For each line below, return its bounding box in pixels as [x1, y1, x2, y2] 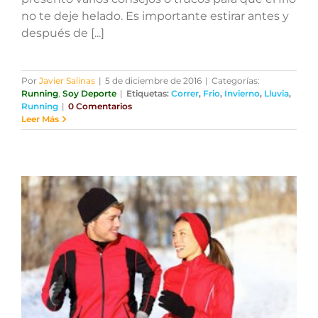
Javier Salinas [38, 75, 95, 87]
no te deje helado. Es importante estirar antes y [21, 9, 289, 23]
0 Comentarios [67, 101, 132, 112]
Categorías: [211, 75, 260, 87]
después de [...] [21, 26, 104, 40]
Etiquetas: [126, 88, 171, 99]
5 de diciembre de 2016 [104, 75, 202, 87]
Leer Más [21, 114, 59, 125]
